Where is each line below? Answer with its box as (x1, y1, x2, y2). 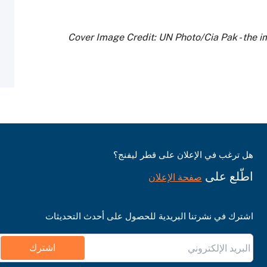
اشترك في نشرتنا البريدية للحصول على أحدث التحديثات (45, 211, 253, 221)
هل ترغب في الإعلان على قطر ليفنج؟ (113, 150, 253, 160)
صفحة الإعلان (148, 172, 202, 183)
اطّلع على (201, 169, 253, 184)
